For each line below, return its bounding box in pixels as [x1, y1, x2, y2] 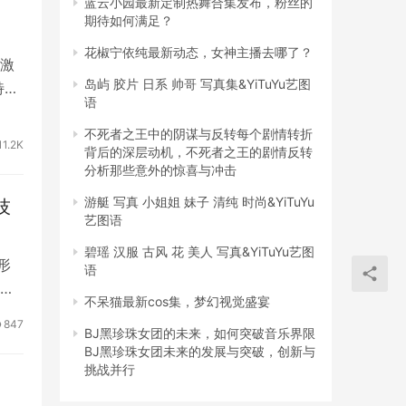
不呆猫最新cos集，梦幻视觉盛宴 [84, 294, 270, 310]
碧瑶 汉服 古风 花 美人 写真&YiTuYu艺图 [84, 244, 314, 260]
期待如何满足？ [84, 13, 173, 29]
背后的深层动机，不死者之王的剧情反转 [84, 144, 313, 160]
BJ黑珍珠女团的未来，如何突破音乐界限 [84, 325, 315, 342]
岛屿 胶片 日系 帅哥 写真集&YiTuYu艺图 [84, 76, 311, 92]
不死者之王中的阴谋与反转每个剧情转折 [84, 126, 313, 142]
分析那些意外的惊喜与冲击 [84, 162, 237, 179]
